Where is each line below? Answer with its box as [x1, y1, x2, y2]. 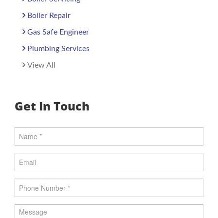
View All [27, 61, 55, 69]
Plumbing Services [27, 45, 90, 53]
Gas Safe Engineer [27, 28, 89, 36]
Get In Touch [15, 98, 90, 114]
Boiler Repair [27, 12, 71, 19]
